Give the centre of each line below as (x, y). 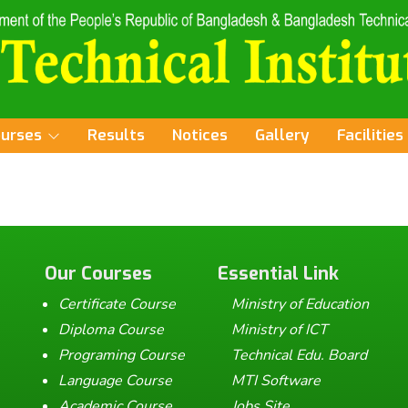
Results (116, 135)
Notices (200, 135)
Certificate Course (117, 304)
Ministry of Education (300, 304)
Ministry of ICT (280, 329)
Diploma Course (111, 329)
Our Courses (98, 273)
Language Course (115, 380)
